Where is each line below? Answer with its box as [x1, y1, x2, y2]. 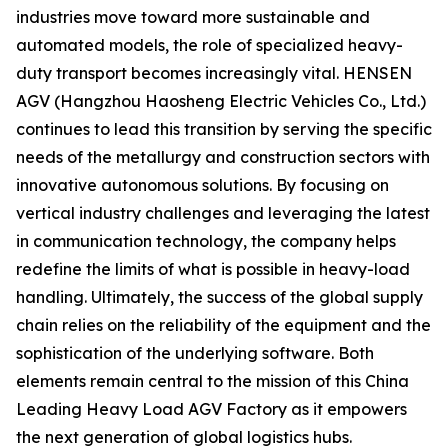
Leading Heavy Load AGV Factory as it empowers [16, 399, 407, 419]
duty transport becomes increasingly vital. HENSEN [16, 63, 412, 83]
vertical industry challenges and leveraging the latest [16, 203, 430, 223]
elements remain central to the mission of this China [16, 371, 409, 391]
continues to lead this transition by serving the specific [16, 119, 432, 139]
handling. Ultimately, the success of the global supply [16, 287, 423, 307]
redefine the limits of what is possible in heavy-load [16, 259, 410, 279]
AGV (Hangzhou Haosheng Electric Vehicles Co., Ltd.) [16, 91, 426, 111]
